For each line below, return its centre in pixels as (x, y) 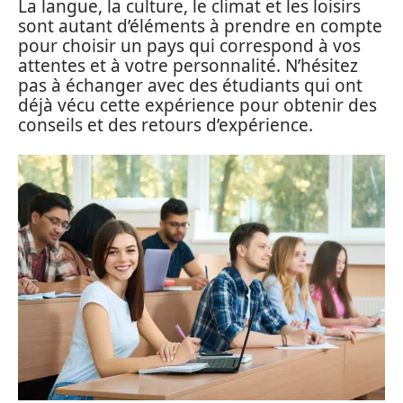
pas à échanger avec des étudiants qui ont (190, 85)
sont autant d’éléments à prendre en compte (200, 26)
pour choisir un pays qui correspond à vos (189, 45)
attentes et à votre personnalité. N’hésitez (188, 65)
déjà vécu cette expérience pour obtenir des (197, 105)
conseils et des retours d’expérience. (166, 125)
